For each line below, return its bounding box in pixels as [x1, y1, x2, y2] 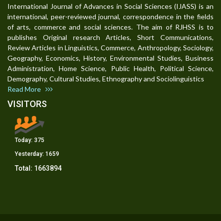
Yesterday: [15, 150, 45, 158]
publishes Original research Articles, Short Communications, [7, 33, 214, 42]
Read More [7, 85, 45, 94]
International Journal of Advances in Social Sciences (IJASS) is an [7, 2, 214, 11]
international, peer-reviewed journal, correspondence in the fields [7, 12, 214, 21]
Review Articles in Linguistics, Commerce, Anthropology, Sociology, [7, 43, 214, 52]
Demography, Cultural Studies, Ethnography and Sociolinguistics [7, 74, 204, 83]
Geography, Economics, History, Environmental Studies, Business [7, 54, 214, 63]
